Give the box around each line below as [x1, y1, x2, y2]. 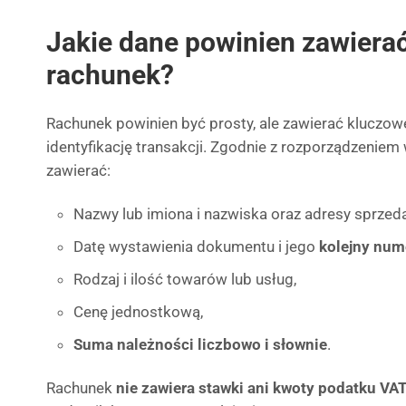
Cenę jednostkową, [73, 303, 203, 321]
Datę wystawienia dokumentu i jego [73, 237, 319, 256]
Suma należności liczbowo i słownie [73, 335, 327, 353]
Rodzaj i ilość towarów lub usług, [73, 270, 296, 288]
